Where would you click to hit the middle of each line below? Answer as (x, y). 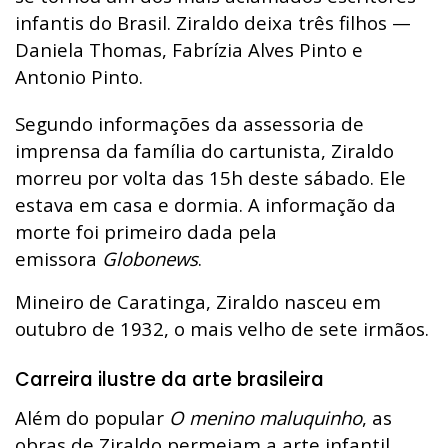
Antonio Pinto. (79, 76)
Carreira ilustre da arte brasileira (169, 380)
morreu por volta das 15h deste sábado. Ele (210, 177)
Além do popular (89, 418)
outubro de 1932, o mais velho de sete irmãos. (222, 328)
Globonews (150, 258)
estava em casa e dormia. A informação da (205, 204)
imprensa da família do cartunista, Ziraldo (204, 150)
